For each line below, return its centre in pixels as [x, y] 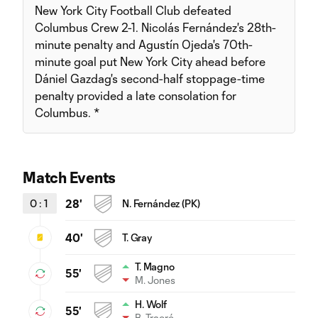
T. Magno [155, 266]
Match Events [70, 177]
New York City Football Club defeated [133, 10]
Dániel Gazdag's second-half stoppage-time [150, 78]
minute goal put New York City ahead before [150, 61]
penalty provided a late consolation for [136, 95]
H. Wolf [151, 304]
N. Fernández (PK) [161, 203]
